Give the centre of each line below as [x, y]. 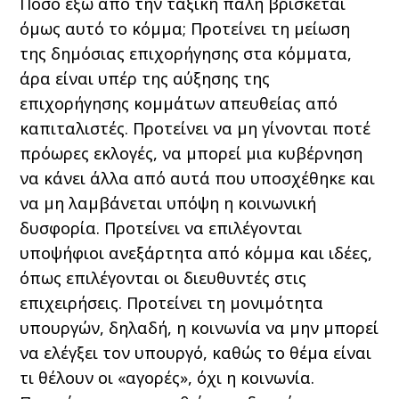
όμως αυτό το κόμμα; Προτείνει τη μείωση [185, 28]
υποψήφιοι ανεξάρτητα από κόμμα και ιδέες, [196, 252]
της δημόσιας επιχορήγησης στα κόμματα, [186, 53]
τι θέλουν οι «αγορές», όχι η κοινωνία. [167, 377]
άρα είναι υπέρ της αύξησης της [145, 78]
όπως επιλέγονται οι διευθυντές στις [163, 277]
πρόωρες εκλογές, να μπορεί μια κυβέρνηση [191, 153]
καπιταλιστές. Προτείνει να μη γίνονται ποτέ [195, 128]
